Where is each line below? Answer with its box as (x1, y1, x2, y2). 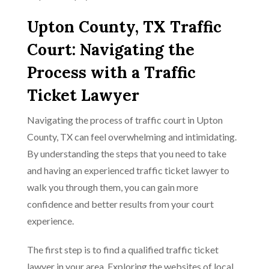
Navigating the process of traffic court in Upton (27, 114, 223, 125)
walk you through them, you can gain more (27, 181, 198, 193)
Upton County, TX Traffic (27, 17, 222, 37)
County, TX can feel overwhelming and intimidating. (27, 131, 237, 142)
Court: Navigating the (27, 40, 195, 59)
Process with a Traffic (27, 62, 196, 82)
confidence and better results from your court (27, 198, 214, 210)
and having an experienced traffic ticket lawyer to (27, 165, 229, 176)
